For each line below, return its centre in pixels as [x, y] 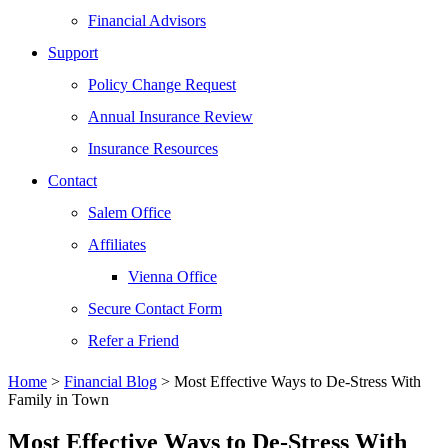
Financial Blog [110, 381]
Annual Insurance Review [170, 116]
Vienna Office [172, 276]
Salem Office [129, 212]
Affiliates [117, 244]
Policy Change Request [162, 84]
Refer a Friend [133, 340]
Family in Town [58, 399]
